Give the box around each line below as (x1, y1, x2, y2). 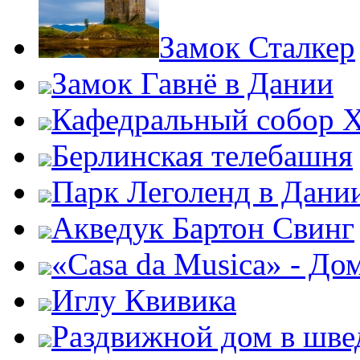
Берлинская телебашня (51, 138, 353, 173)
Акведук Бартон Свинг (51, 211, 354, 245)
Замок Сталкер (159, 30, 355, 64)
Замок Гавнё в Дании (51, 66, 333, 100)
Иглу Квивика (51, 283, 236, 317)
